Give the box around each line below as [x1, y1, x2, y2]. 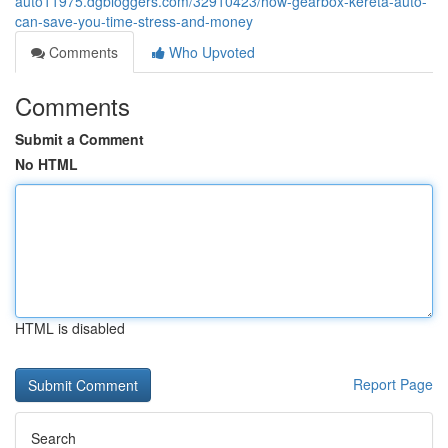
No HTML [15, 154, 78, 174]
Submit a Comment [15, 129, 144, 149]
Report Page [353, 374, 433, 394]
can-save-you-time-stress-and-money [15, 11, 253, 31]
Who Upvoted [165, 42, 255, 62]
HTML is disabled [15, 318, 125, 338]
